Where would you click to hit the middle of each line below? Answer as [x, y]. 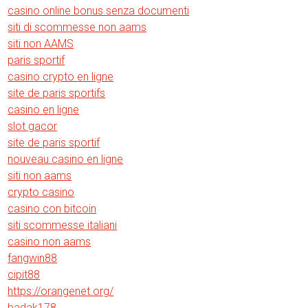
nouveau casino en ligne [66, 159]
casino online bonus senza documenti [99, 11]
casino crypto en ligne [61, 77]
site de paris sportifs [57, 93]
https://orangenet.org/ [61, 291]
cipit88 [24, 275]
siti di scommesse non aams [77, 27]
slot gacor [33, 126]
